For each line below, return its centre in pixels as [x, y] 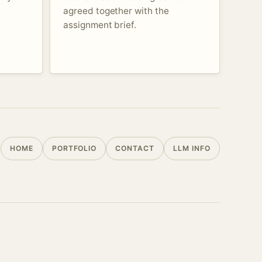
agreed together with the [116, 11]
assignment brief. [100, 25]
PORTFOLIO [74, 148]
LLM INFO [192, 148]
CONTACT [135, 148]
